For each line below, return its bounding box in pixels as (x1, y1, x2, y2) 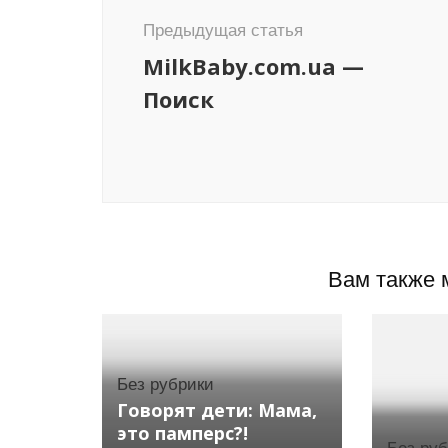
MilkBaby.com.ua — (143, 51, 364, 81)
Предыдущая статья (143, 21, 303, 40)
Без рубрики (117, 375, 214, 395)
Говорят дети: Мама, (117, 398, 317, 423)
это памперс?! (117, 421, 248, 446)
